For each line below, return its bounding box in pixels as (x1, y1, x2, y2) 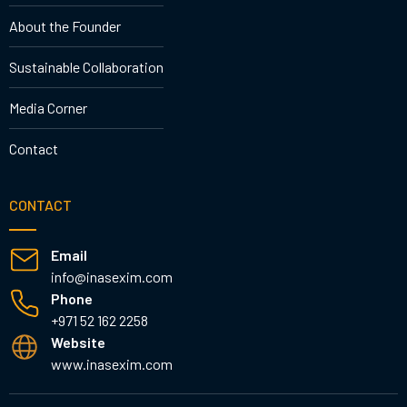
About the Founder (9, 17, 121, 35)
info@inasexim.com (51, 268, 173, 286)
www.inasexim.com (51, 355, 173, 373)
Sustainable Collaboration (9, 58, 164, 76)
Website (51, 333, 105, 352)
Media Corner (9, 99, 87, 117)
